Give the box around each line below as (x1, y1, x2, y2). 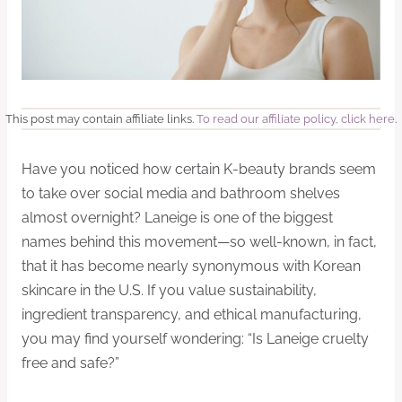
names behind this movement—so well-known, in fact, (22, 232, 377, 250)
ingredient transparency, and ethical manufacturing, (22, 305, 362, 323)
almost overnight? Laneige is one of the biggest (22, 208, 333, 226)
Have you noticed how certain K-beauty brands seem (22, 160, 376, 178)
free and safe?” (22, 354, 119, 371)
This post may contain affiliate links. (5, 111, 197, 126)
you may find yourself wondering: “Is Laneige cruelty (22, 329, 369, 347)
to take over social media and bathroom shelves (22, 184, 340, 202)
